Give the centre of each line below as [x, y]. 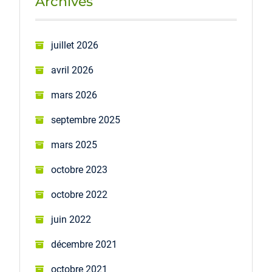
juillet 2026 [74, 45]
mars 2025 [74, 144]
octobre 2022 [79, 194]
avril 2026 [72, 70]
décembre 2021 [84, 244]
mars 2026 [74, 95]
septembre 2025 [85, 120]
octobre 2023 [79, 169]
